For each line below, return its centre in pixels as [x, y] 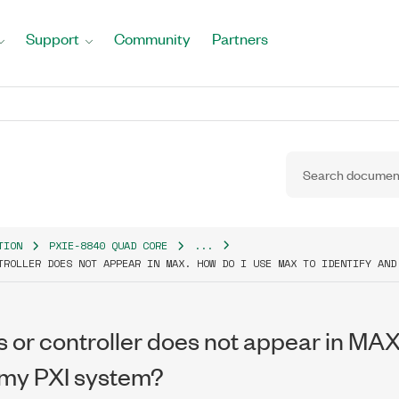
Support [53, 38]
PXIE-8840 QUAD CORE [108, 245]
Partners [240, 38]
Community [152, 38]
